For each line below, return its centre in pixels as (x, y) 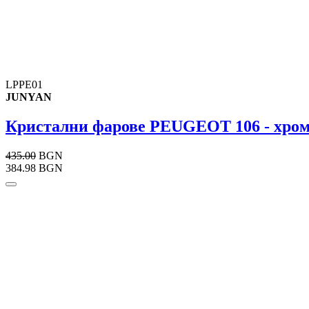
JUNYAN (29, 97)
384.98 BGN (34, 168)
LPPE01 (24, 85)
